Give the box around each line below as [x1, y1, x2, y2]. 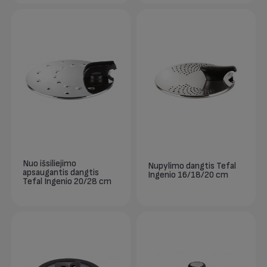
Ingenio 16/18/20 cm [148, 169, 229, 180]
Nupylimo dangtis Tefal [148, 160, 237, 171]
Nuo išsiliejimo [23, 158, 77, 169]
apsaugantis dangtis [23, 167, 100, 178]
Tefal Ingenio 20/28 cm [23, 176, 112, 187]
